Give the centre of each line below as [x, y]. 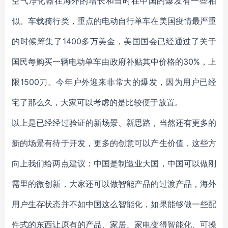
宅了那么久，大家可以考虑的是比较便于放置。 [97, 102]
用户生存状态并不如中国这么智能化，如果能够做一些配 [114, 204]
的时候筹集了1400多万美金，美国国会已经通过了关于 [114, 41]
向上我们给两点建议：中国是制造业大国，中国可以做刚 [114, 163]
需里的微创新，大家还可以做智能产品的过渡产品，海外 [114, 184]
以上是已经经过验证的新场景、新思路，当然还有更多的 [114, 123]
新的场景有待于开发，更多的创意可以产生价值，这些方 [114, 143]
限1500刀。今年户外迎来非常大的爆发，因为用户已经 [114, 82]
